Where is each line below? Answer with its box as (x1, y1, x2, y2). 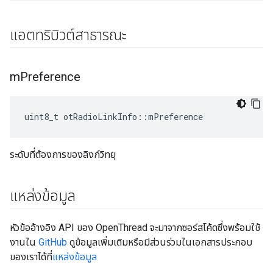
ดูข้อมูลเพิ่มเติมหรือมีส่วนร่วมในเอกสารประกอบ (67, 236, 252, 248)
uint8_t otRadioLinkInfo (24, 111, 137, 122)
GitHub (38, 236, 67, 248)
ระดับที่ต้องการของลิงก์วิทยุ (10, 149, 116, 160)
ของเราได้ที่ (10, 251, 52, 263)
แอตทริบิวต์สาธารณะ (10, 27, 127, 44)
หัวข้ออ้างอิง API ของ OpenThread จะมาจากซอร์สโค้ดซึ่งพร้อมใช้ (10, 222, 260, 233)
